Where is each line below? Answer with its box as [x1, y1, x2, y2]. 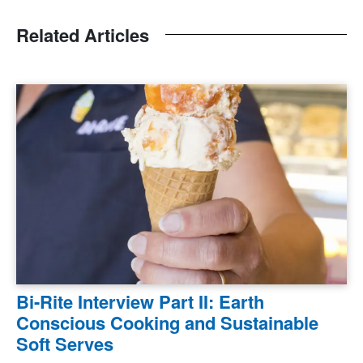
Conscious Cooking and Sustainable [16, 309, 318, 335]
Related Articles [16, 21, 149, 48]
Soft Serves [16, 330, 113, 357]
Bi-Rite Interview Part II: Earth [16, 288, 264, 314]
